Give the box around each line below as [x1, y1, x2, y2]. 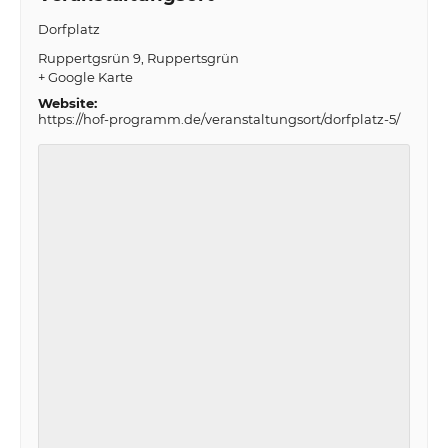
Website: [37, 95, 97, 112]
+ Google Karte [37, 69, 133, 86]
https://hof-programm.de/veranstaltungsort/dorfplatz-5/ [37, 111, 400, 128]
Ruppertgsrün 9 [37, 50, 141, 67]
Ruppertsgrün [146, 50, 239, 67]
